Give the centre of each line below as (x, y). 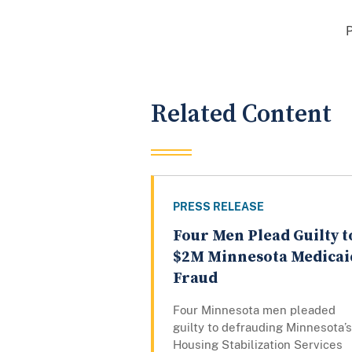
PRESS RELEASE (218, 207)
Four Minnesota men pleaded (254, 310)
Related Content (241, 114)
